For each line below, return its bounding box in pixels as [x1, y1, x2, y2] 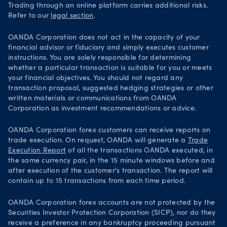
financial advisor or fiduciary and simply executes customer [8, 45, 209, 52]
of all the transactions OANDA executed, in [66, 147, 213, 155]
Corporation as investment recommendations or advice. [8, 105, 196, 112]
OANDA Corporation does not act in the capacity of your [8, 34, 200, 42]
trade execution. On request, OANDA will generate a [8, 137, 188, 144]
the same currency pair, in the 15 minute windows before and [8, 158, 215, 165]
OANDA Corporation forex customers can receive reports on [8, 127, 210, 134]
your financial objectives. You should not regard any [8, 75, 183, 82]
